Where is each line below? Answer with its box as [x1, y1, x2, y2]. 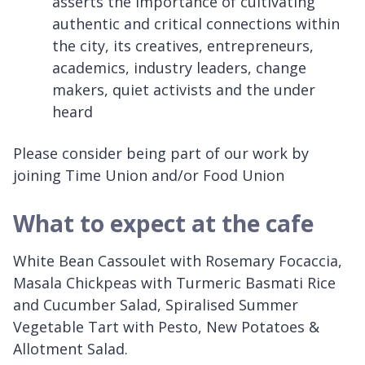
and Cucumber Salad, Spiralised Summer [13, 294, 298, 314]
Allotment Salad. [13, 338, 128, 358]
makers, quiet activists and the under [52, 79, 315, 99]
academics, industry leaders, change [52, 57, 306, 77]
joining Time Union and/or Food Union [13, 165, 284, 185]
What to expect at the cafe [13, 207, 314, 239]
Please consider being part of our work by [13, 143, 309, 163]
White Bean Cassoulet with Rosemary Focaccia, [13, 250, 342, 270]
